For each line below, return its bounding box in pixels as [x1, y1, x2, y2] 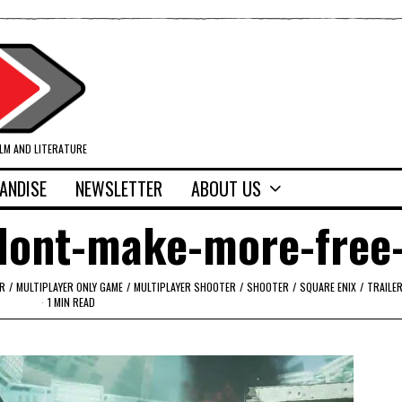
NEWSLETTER [75, 175, 162, 203]
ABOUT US [191, 175, 261, 203]
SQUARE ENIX [299, 278, 356, 294]
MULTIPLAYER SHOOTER [133, 278, 236, 294]
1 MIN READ [48, 294, 95, 310]
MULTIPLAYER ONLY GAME [15, 278, 123, 294]
